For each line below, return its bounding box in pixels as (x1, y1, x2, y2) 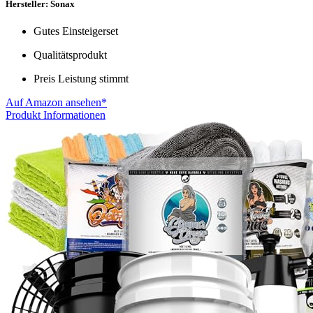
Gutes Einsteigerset (34, 24, 118, 37)
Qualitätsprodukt (34, 48, 107, 61)
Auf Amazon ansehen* (6, 96, 107, 108)
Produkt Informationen (6, 108, 105, 121)
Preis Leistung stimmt (34, 72, 129, 85)
